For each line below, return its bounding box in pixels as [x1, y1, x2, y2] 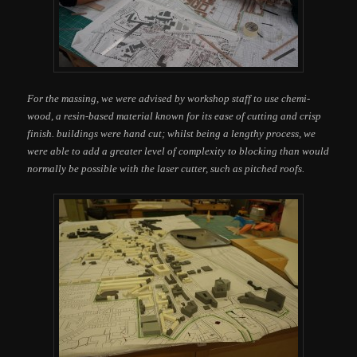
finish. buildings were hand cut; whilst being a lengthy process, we [27, 127, 316, 140]
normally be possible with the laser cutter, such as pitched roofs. [27, 163, 305, 175]
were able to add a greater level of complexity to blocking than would [27, 145, 330, 158]
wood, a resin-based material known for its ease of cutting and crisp [27, 110, 322, 123]
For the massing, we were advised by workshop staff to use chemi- [27, 92, 311, 105]
